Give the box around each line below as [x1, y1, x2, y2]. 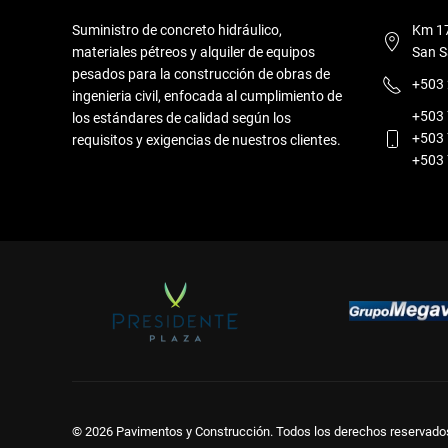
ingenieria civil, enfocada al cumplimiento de [72, 87, 342, 104]
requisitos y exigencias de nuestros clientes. [72, 131, 341, 148]
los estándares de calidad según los [72, 109, 291, 126]
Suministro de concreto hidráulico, [72, 21, 282, 38]
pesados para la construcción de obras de [72, 65, 330, 82]
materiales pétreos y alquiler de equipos [72, 43, 315, 60]
